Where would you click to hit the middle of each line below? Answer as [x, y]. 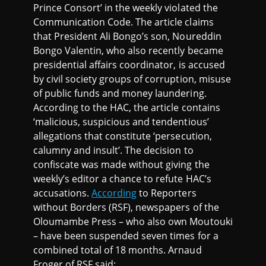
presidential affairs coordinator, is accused [129, 65]
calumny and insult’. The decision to [113, 151]
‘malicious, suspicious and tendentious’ [121, 122]
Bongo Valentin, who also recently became [128, 51]
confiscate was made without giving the [121, 165]
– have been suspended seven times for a [126, 236]
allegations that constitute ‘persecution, [123, 136]
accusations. [63, 193]
